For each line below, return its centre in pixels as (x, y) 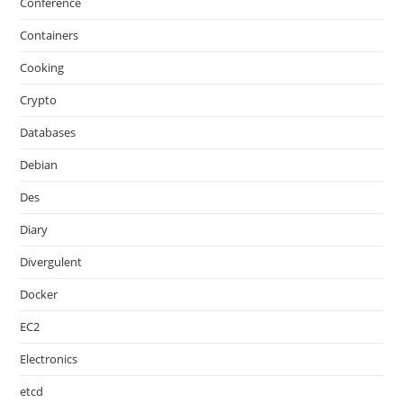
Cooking (42, 67)
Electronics (49, 359)
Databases (48, 132)
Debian (39, 165)
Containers (49, 35)
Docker (39, 294)
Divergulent (51, 262)
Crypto (39, 100)
